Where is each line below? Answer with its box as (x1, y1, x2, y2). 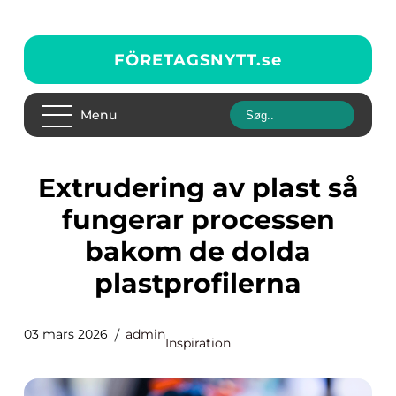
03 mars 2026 (24, 326, 108, 342)
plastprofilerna (95, 267, 301, 300)
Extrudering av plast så (37, 171, 56, 204)
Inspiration (165, 335, 231, 351)
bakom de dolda (85, 235, 311, 268)
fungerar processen (61, 203, 335, 236)
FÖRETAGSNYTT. (114, 49, 262, 70)
